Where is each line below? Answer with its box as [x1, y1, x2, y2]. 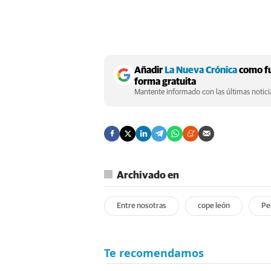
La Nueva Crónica [165, 65, 237, 75]
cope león [198, 201, 230, 210]
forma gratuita [134, 76, 196, 87]
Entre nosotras [117, 201, 166, 210]
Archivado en [117, 170, 179, 181]
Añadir [134, 65, 165, 75]
